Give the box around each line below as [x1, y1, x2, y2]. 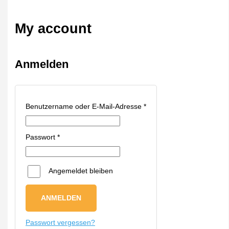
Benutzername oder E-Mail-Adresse [26, 102, 144, 110]
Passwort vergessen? [26, 218, 96, 226]
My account [15, 20, 92, 36]
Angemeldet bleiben [49, 167, 113, 175]
